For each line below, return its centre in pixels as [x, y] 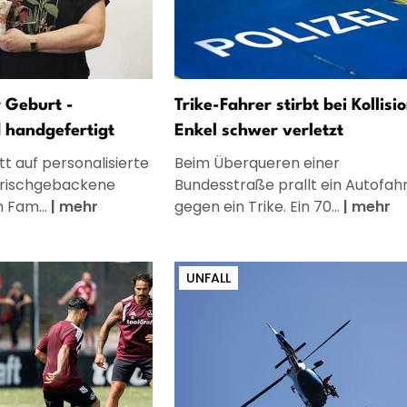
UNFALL [208, 278]
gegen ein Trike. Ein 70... [258, 206]
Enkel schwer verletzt [258, 130]
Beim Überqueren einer [257, 163]
